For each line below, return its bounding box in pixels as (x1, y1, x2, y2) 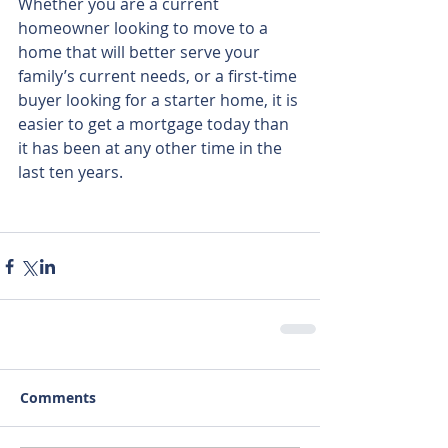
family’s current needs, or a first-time (18, 65, 301, 88)
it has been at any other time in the (18, 137, 286, 160)
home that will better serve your (18, 41, 264, 64)
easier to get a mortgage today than (18, 113, 293, 136)
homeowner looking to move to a (18, 17, 272, 40)
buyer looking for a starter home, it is (18, 89, 302, 112)
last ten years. (18, 161, 123, 184)
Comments (20, 388, 96, 408)
